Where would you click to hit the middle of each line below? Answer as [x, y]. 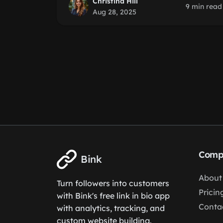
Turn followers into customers [113, 183]
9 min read [204, 6]
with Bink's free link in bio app [113, 196]
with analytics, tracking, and [111, 208]
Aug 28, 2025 [114, 12]
